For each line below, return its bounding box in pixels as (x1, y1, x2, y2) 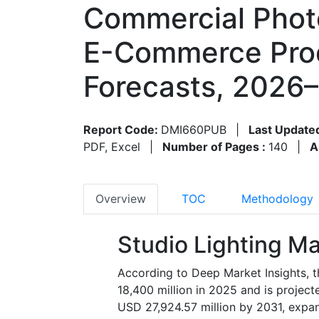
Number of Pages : (162, 139, 268, 154)
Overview (95, 191, 146, 206)
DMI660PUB (161, 122, 226, 137)
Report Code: (83, 122, 161, 137)
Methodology (241, 191, 313, 206)
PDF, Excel (83, 139, 140, 154)
